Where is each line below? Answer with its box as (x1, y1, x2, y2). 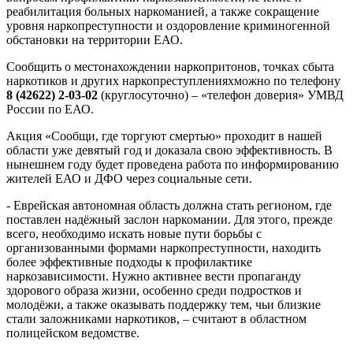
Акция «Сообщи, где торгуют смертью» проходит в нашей (6, 129, 322, 143)
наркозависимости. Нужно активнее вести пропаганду (6, 269, 301, 284)
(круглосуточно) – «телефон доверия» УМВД (101, 88, 344, 102)
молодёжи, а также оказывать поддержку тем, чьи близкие (6, 298, 321, 312)
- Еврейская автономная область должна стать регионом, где (6, 199, 332, 213)
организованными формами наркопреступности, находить (6, 241, 321, 255)
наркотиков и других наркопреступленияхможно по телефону (6, 74, 340, 88)
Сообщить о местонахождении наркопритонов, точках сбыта (6, 60, 334, 74)
